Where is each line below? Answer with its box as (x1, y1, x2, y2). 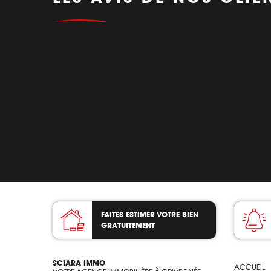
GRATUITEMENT (101, 220, 155, 230)
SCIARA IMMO (53, 258, 105, 267)
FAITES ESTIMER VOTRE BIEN (101, 209, 198, 219)
